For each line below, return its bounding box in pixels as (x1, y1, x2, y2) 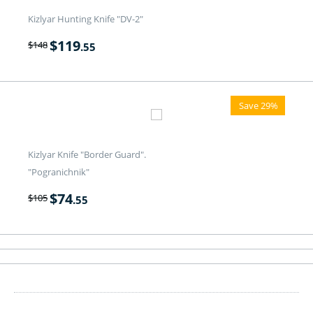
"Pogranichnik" (28, 165, 89, 178)
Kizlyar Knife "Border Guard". (28, 147, 146, 161)
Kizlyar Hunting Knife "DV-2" (28, 12, 143, 25)
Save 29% (239, 99, 278, 112)
